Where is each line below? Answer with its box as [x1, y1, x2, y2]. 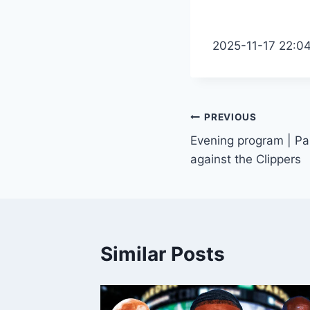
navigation [190, 138, 289, 162]
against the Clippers [190, 152, 301, 167]
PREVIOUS [204, 111, 257, 122]
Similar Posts [100, 242, 225, 266]
